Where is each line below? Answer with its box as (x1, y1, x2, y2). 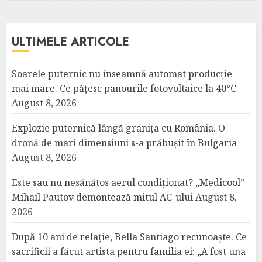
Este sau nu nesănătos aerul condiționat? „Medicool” (12, 176, 244, 189)
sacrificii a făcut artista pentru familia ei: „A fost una (12, 245, 246, 258)
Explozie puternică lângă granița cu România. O (12, 122, 225, 135)
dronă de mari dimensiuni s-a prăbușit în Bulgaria (12, 136, 237, 149)
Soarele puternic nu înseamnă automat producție (12, 67, 232, 80)
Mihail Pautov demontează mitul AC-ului (12, 191, 193, 204)
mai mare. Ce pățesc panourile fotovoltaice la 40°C (12, 82, 236, 95)
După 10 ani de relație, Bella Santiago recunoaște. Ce (12, 230, 247, 243)
